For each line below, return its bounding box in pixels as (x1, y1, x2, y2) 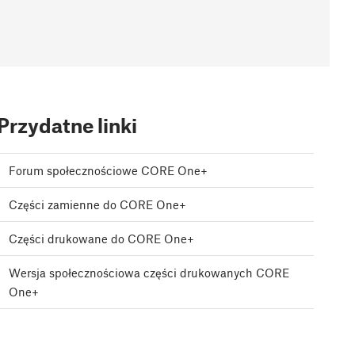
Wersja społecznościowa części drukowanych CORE (9, 265, 289, 281)
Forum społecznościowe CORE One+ (9, 163, 208, 178)
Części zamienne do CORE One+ (9, 197, 186, 212)
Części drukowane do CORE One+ (9, 231, 194, 246)
